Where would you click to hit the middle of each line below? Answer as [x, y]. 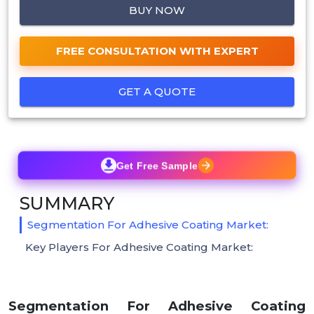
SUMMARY [67, 203]
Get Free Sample [157, 165]
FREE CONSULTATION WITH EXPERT [157, 50]
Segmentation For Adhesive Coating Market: [148, 224]
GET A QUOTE [157, 91]
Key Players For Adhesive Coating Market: [139, 247]
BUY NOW [157, 10]
